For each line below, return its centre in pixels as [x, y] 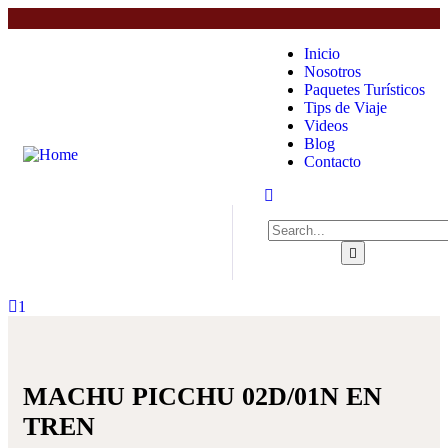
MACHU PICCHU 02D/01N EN [202, 396]
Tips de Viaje [345, 107]
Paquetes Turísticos [364, 89]
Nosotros [332, 71]
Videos [325, 125]
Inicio [321, 53]
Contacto [332, 161]
